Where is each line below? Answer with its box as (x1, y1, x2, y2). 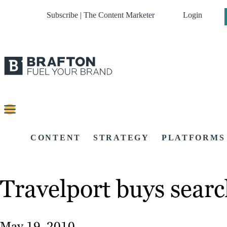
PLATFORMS (161, 133, 225, 142)
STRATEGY (93, 133, 149, 142)
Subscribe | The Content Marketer (47, 11, 155, 19)
